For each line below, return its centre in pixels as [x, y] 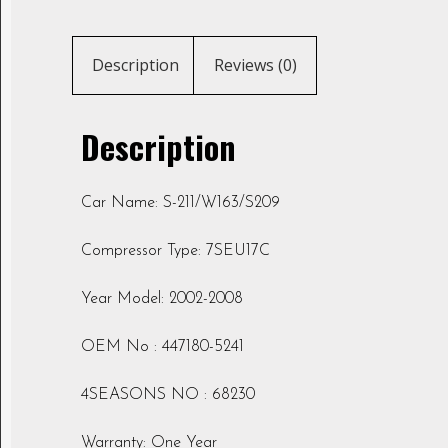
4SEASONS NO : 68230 [168, 395]
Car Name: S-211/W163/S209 [180, 203]
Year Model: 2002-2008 [162, 299]
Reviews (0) [255, 65]
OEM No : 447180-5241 [162, 347]
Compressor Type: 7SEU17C [175, 251]
